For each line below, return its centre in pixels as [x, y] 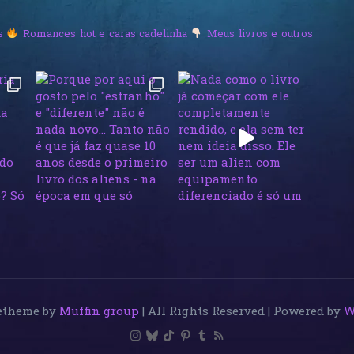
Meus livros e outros [258, 33]
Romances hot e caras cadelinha [104, 33]
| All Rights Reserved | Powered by [241, 311]
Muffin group [99, 311]
